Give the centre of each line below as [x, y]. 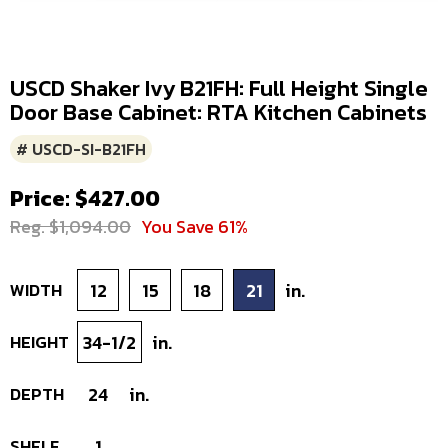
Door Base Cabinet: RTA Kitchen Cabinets [218, 113]
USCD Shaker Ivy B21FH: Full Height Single [219, 89]
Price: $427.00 [85, 199]
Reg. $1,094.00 [70, 227]
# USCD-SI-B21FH [81, 149]
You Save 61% [194, 227]
